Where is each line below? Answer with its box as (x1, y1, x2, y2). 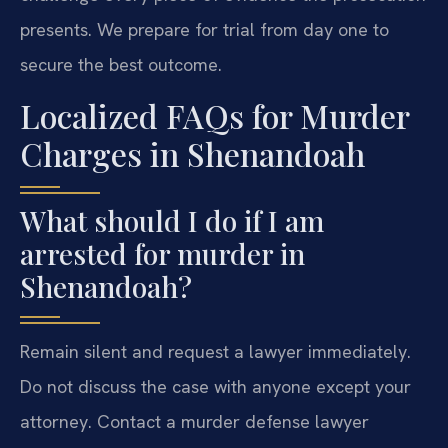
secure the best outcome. (20, 53, 222, 77)
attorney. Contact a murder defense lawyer (20, 409, 369, 433)
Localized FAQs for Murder (20, 93, 409, 137)
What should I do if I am (20, 201, 324, 239)
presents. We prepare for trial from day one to (20, 18, 389, 42)
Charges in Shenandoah (20, 131, 365, 175)
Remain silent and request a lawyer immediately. (20, 339, 411, 363)
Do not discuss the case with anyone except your (20, 374, 411, 398)
